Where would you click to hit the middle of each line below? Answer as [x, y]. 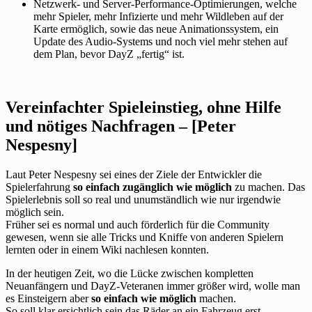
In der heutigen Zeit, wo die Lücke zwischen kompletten [130, 274]
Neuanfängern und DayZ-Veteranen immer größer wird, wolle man [153, 286]
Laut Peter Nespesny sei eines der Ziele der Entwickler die [134, 175]
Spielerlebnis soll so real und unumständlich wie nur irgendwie [143, 200]
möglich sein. [35, 212]
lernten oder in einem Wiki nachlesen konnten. [107, 250]
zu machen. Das [268, 187]
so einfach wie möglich [144, 299]
